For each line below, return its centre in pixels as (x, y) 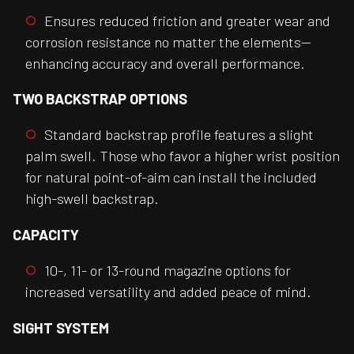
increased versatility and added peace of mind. (168, 292)
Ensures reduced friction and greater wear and (187, 20)
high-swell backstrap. (92, 199)
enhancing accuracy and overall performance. (165, 63)
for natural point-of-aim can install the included (171, 177)
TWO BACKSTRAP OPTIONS (100, 99)
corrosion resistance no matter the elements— (168, 41)
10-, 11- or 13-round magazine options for (168, 271)
